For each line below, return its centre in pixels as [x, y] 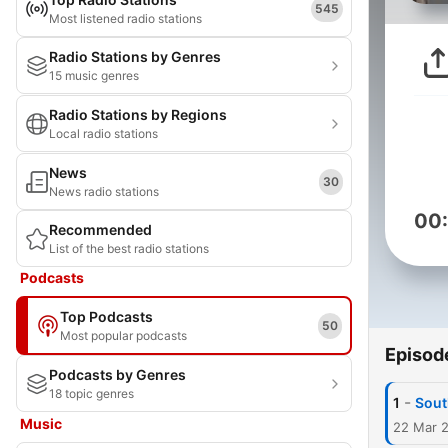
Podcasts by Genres [117, 374]
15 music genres [94, 75]
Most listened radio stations [125, 18]
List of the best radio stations [129, 248]
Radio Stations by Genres [135, 56]
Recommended [100, 229]
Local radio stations [103, 133]
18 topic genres [91, 393]
